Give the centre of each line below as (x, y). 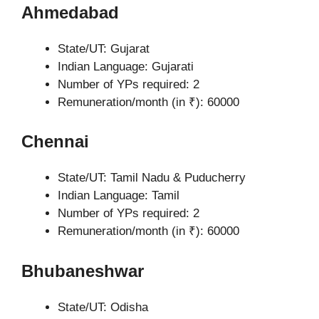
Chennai (55, 141)
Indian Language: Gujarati (126, 66)
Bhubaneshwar (83, 271)
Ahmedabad (70, 12)
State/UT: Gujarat (104, 48)
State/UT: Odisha (103, 307)
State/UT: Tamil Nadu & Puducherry (152, 178)
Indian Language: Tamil (119, 195)
